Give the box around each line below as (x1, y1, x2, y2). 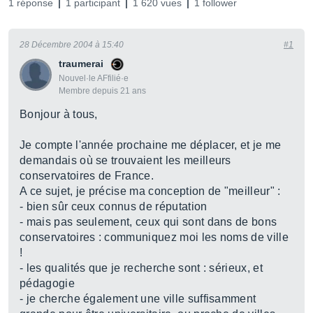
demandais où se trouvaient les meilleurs (20, 154, 231, 166)
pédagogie (20, 277, 75, 289)
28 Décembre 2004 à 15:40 (20, 40, 124, 50)
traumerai (59, 58, 103, 69)
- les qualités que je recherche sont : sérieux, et (20, 262, 263, 274)
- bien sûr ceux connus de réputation (20, 201, 208, 212)
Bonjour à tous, (20, 108, 98, 120)
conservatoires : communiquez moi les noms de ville (20, 231, 289, 243)
